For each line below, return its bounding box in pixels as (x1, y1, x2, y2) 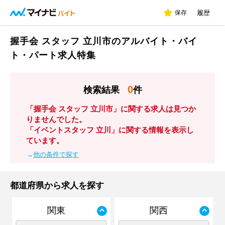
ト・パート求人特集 (10, 50, 96, 60)
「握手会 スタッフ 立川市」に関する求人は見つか (26, 104, 196, 113)
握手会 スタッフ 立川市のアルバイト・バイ (10, 36, 197, 46)
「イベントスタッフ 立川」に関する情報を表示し (26, 126, 194, 134)
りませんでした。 (26, 115, 86, 124)
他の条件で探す (33, 151, 79, 158)
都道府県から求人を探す (10, 181, 104, 190)
